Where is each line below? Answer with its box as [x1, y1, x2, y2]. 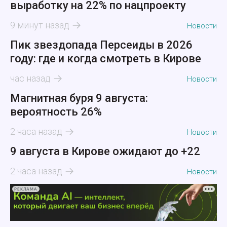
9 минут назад [10, 20, 69, 31]
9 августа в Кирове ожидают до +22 [10, 145, 200, 158]
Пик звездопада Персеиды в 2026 [10, 39, 193, 52]
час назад [10, 73, 51, 84]
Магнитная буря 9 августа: [10, 92, 148, 105]
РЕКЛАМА [14, 186, 37, 192]
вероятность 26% [10, 105, 102, 119]
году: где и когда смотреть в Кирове [10, 52, 201, 65]
